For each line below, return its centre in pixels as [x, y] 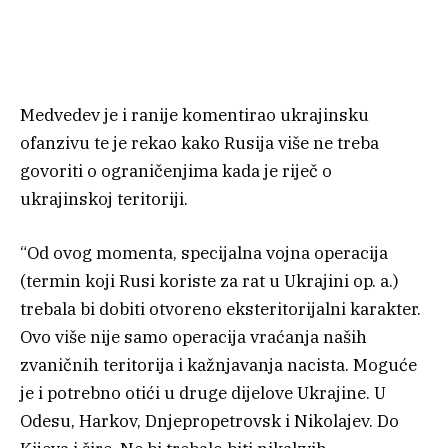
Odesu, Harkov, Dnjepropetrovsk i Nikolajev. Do [209, 421]
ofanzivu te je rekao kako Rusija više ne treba [199, 143]
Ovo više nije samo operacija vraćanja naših [193, 337]
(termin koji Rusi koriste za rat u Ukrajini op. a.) [209, 281]
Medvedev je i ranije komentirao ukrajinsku [194, 115]
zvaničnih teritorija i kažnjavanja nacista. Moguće [218, 365]
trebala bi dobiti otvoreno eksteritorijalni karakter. [220, 309]
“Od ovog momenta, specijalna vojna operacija [204, 253]
